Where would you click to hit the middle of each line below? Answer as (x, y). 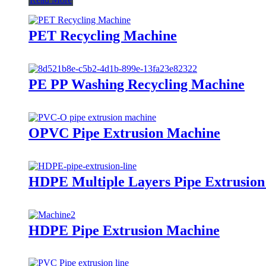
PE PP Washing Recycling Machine (137, 84)
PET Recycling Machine (103, 35)
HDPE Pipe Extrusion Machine (124, 230)
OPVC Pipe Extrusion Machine (124, 133)
